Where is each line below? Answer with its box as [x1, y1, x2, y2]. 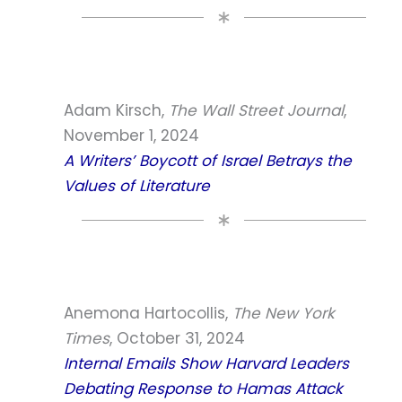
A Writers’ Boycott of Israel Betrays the [64, 149, 352, 171]
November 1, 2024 [64, 124, 199, 146]
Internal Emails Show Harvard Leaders [64, 352, 349, 374]
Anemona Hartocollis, [64, 301, 232, 324]
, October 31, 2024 [109, 327, 245, 349]
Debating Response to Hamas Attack [64, 377, 343, 399]
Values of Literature [64, 174, 210, 197]
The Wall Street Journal [169, 99, 344, 121]
